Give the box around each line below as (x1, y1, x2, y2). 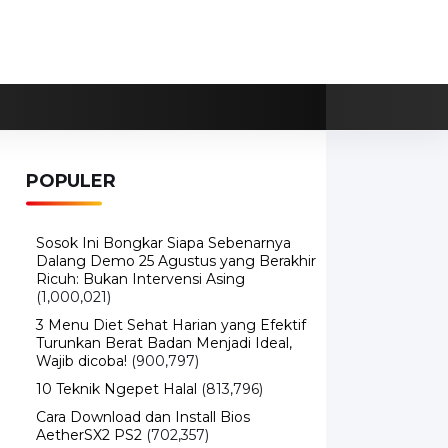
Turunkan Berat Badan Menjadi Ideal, (36, 334, 292, 352)
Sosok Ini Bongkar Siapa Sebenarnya (36, 234, 291, 252)
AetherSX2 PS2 (36, 426, 142, 444)
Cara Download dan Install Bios (36, 408, 250, 426)
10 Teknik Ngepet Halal (36, 380, 197, 398)
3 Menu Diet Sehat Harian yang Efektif (36, 316, 306, 334)
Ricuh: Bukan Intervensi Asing (36, 270, 245, 288)
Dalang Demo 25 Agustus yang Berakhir (36, 252, 316, 270)
